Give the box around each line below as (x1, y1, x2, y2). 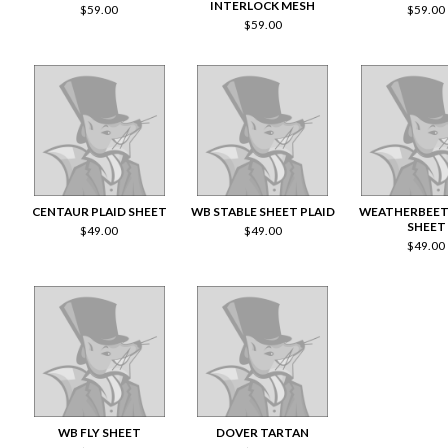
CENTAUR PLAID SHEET (31, 203, 167, 219)
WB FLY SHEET (57, 424, 141, 440)
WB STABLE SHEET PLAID (190, 203, 335, 219)
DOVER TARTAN (216, 424, 310, 440)
